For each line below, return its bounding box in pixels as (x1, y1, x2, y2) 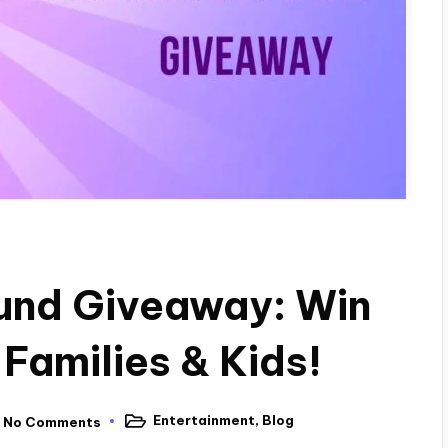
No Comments (3, 414, 102, 431)
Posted (120, 418, 172, 435)
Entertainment (152, 412, 255, 429)
